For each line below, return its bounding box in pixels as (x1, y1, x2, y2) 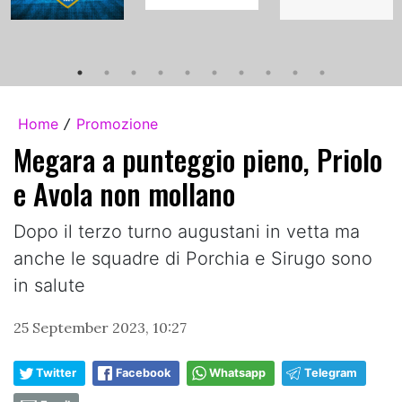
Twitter (36, 365, 76, 380)
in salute (13, 274, 85, 296)
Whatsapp (209, 365, 266, 380)
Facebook (116, 365, 170, 380)
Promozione (76, 114, 158, 133)
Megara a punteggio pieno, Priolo (13, 137, 382, 180)
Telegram (304, 365, 357, 380)
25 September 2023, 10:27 (13, 318, 187, 336)
